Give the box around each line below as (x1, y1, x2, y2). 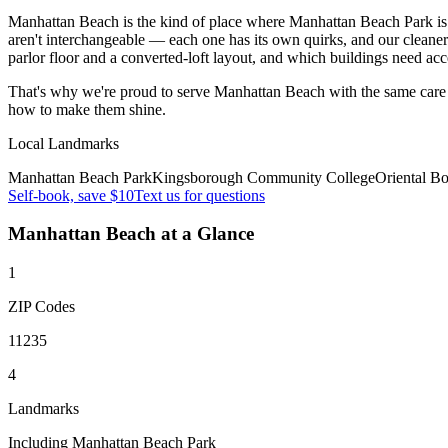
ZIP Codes (8, 298, 75, 316)
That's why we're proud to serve (8, 82, 214, 100)
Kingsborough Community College (152, 168, 375, 186)
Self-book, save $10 (8, 186, 134, 204)
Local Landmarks (8, 134, 119, 152)
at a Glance (156, 223, 254, 245)
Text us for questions (134, 186, 265, 204)
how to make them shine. (8, 100, 166, 118)
